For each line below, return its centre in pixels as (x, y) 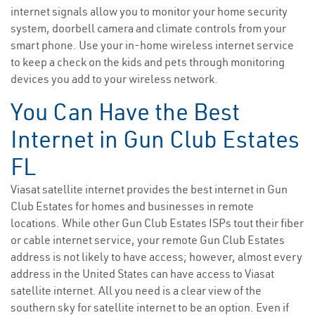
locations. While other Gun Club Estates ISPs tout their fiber (157, 223)
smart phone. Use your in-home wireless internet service (152, 45)
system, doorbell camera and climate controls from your (148, 28)
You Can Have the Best (125, 112)
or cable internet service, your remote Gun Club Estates (148, 240)
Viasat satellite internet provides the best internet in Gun (149, 189)
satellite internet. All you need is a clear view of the (136, 291)
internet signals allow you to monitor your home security (149, 12)
